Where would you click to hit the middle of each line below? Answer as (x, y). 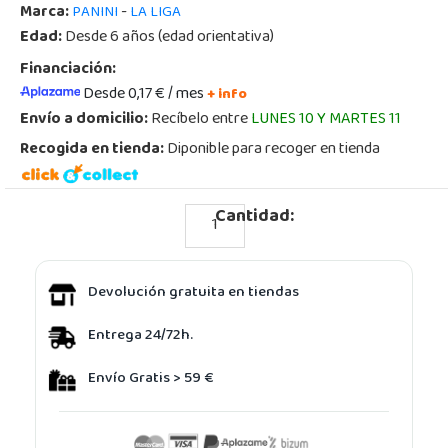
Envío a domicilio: (84, 119)
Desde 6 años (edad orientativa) (168, 37)
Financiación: (68, 69)
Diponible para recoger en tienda (272, 149)
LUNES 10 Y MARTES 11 (326, 119)
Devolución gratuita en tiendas (193, 293)
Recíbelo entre (199, 119)
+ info (227, 95)
